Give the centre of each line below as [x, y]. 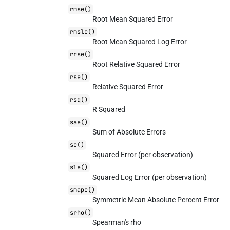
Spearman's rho [117, 222]
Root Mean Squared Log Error [140, 42]
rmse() [81, 9]
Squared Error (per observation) [143, 155]
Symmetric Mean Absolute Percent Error [156, 200]
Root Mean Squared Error [133, 19]
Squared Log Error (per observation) [150, 177]
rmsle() [83, 32]
